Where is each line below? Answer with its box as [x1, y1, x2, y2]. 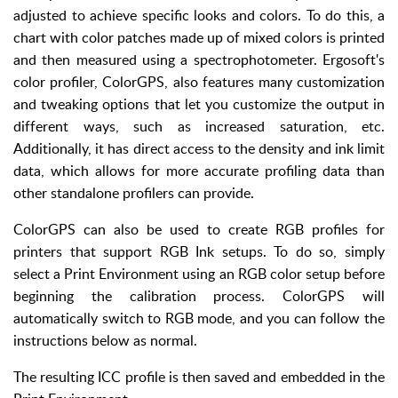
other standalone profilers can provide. [13, 183, 254, 203]
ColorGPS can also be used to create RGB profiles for [13, 219, 385, 239]
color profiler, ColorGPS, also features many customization [13, 72, 385, 92]
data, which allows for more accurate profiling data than [13, 161, 385, 180]
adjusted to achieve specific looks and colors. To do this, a [13, 5, 385, 25]
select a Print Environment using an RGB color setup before [13, 264, 385, 283]
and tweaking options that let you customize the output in [13, 94, 385, 114]
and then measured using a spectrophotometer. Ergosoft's [13, 50, 385, 69]
